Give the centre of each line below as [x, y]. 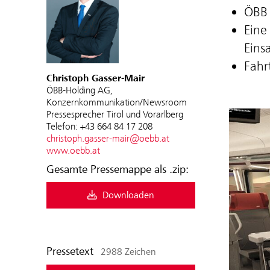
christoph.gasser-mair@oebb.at [108, 139]
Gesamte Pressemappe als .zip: [118, 170]
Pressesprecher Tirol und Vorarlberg [115, 115]
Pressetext [71, 252]
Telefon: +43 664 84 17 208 [99, 127]
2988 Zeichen [128, 252]
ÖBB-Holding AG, [80, 90]
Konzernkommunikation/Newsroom [117, 102]
